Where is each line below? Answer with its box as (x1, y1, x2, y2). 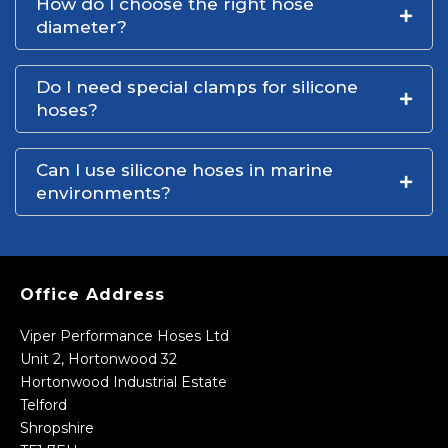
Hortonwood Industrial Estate (20, 373, 227, 392)
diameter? (36, 17, 127, 38)
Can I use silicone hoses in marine (36, 160, 333, 181)
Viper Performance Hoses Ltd (20, 327, 229, 346)
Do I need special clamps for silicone (36, 77, 358, 98)
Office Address (20, 285, 165, 305)
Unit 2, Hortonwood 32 (20, 350, 177, 369)
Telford (20, 396, 67, 415)
